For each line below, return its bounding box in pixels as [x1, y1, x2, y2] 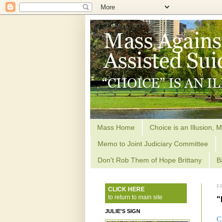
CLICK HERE [105, 186, 145, 193]
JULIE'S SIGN [105, 208, 140, 215]
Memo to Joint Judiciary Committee [98, 140, 208, 148]
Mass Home [97, 123, 135, 132]
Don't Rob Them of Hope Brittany [98, 156, 202, 164]
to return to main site [105, 194, 163, 201]
